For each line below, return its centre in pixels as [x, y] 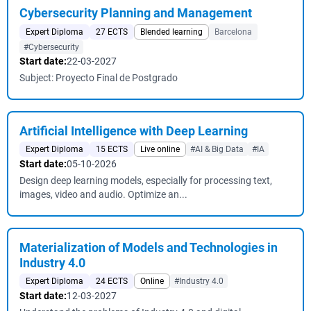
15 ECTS [112, 149]
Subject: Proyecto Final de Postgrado [99, 78]
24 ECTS [112, 281]
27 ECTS [112, 32]
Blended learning [171, 32]
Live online [160, 149]
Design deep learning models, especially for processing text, [146, 180]
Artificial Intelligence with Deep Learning [134, 131]
